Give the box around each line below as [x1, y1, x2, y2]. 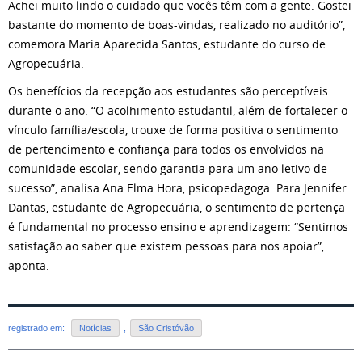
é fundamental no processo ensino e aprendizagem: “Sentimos [8, 219, 348, 234]
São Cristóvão [138, 323, 194, 334]
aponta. [8, 258, 49, 273]
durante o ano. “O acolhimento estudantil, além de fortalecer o [8, 103, 347, 118]
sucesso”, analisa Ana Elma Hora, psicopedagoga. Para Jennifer [8, 180, 347, 196]
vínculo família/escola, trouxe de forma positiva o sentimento [8, 122, 338, 137]
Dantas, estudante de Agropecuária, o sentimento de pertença [8, 200, 345, 215]
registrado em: [8, 323, 67, 334]
